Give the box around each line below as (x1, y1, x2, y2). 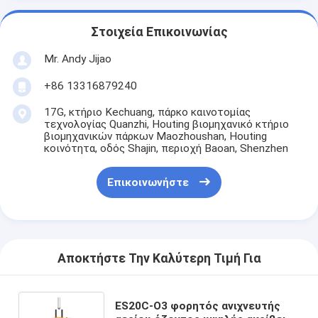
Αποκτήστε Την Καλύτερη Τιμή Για (57, 251, 261, 266)
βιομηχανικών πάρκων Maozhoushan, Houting (43, 129, 267, 143)
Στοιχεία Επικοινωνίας (90, 25, 228, 40)
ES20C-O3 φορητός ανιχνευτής (115, 299, 281, 312)
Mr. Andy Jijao (43, 52, 111, 65)
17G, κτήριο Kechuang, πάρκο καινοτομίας (43, 105, 251, 119)
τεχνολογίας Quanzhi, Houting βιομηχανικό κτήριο (43, 117, 289, 131)
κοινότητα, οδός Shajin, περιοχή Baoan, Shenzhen (43, 141, 288, 155)
